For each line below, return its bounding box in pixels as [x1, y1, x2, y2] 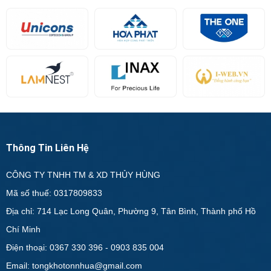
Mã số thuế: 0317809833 [6, 188, 102, 198]
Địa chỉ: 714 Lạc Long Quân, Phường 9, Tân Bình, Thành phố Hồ [6, 206, 256, 216]
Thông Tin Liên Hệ [6, 142, 89, 154]
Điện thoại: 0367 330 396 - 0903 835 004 [6, 242, 164, 252]
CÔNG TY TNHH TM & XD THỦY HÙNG [6, 169, 160, 180]
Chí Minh [6, 224, 43, 234]
